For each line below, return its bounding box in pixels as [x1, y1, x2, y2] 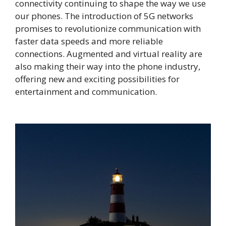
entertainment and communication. [15, 86, 157, 98]
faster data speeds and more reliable [15, 35, 163, 47]
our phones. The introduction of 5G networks [15, 10, 193, 22]
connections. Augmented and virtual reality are [15, 48, 202, 60]
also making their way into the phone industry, [15, 61, 200, 73]
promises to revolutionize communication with [15, 23, 201, 35]
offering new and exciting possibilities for [15, 73, 180, 85]
